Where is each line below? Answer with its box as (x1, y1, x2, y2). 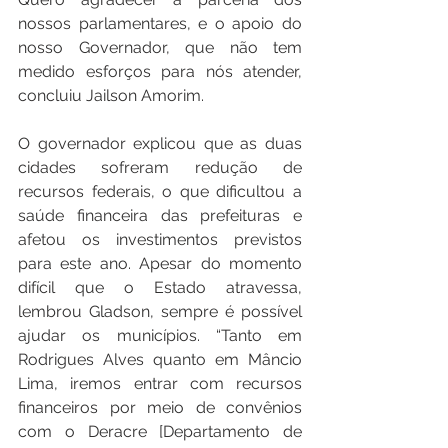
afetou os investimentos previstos (18, 229, 302, 249)
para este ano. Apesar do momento (18, 253, 302, 273)
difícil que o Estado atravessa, (18, 277, 302, 297)
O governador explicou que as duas (18, 133, 302, 153)
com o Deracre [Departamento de (18, 421, 302, 441)
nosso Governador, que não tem (18, 37, 302, 57)
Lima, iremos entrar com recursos (18, 373, 302, 393)
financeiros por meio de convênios (18, 397, 302, 417)
